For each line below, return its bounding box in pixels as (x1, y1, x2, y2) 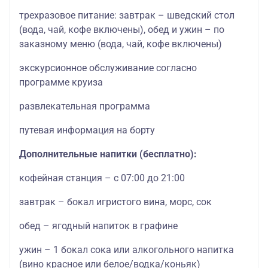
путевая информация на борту (19, 124, 155, 136)
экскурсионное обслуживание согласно (19, 62, 197, 74)
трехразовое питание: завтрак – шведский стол (19, 10, 234, 22)
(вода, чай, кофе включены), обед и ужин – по (19, 24, 224, 36)
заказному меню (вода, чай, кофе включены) (19, 38, 222, 50)
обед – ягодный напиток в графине (19, 220, 178, 232)
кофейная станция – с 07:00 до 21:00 (19, 172, 185, 184)
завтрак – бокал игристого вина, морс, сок (19, 196, 212, 208)
